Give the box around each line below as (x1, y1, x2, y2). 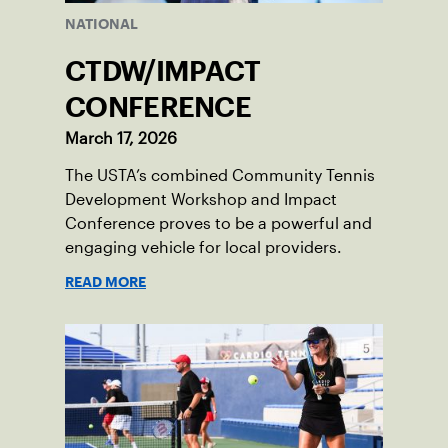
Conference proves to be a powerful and (65, 215, 372, 233)
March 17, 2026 (65, 130, 177, 148)
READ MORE (65, 277, 146, 288)
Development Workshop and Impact (65, 191, 337, 209)
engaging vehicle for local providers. (65, 239, 342, 257)
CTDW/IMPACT (65, 61, 261, 82)
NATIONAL (65, 19, 138, 30)
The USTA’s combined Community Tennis (65, 167, 375, 185)
